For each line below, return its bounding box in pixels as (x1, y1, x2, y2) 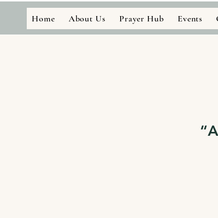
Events (177, 13, 203, 24)
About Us (68, 13, 106, 24)
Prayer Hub (119, 13, 164, 24)
